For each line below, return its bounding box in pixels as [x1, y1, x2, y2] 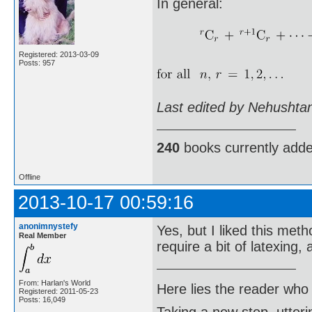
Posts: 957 [19, 58, 55, 67]
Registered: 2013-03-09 [19, 49, 99, 58]
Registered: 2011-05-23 [19, 286, 98, 295]
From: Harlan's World [19, 278, 91, 287]
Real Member [19, 231, 66, 240]
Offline [19, 172, 40, 181]
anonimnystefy [19, 221, 78, 231]
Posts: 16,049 [19, 295, 65, 304]
